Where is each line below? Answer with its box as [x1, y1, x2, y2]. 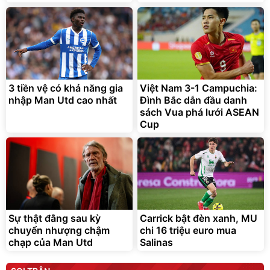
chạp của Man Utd [8, 236, 93, 248]
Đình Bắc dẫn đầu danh [140, 93, 247, 106]
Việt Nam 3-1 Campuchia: [140, 81, 257, 94]
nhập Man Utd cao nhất [8, 93, 117, 106]
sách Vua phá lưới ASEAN [140, 105, 259, 118]
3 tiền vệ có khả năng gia [8, 81, 123, 94]
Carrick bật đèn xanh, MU [140, 212, 257, 224]
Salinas [140, 236, 173, 248]
